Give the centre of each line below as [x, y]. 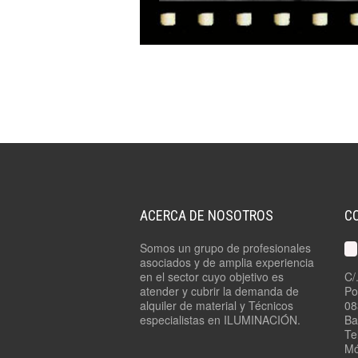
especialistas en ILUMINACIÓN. [220, 320]
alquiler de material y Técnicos [217, 306]
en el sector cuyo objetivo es [212, 277]
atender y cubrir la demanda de [219, 291]
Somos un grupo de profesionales [225, 248]
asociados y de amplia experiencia [227, 263]
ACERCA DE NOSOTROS [207, 216]
